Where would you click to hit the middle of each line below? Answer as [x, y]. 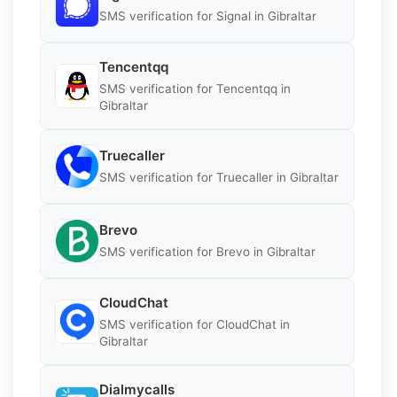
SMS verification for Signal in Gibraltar [208, 16]
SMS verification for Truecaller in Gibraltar [219, 178]
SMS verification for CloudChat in [195, 324]
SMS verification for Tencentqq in [195, 88]
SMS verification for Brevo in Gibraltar [207, 252]
